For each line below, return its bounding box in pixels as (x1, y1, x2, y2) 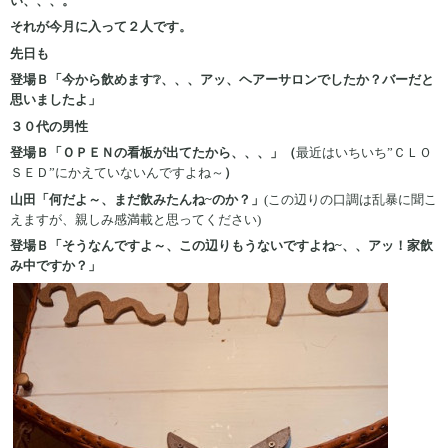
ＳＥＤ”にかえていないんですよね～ (10, 165, 224, 181)
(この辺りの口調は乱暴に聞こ (264, 191, 437, 207)
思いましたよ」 (10, 92, 101, 108)
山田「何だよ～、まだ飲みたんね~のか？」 (10, 191, 264, 207)
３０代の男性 (10, 118, 88, 134)
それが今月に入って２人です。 (10, 19, 192, 35)
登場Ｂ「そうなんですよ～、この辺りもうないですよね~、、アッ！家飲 (10, 238, 433, 254)
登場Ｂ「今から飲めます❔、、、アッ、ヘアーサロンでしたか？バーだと (10, 72, 434, 88)
